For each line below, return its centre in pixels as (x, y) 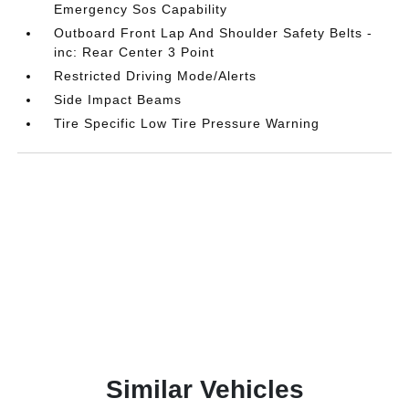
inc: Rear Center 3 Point (135, 52)
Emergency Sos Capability (141, 9)
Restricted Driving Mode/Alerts (156, 76)
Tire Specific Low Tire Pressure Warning (187, 123)
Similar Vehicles (204, 389)
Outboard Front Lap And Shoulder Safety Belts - (214, 33)
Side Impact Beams (118, 100)
